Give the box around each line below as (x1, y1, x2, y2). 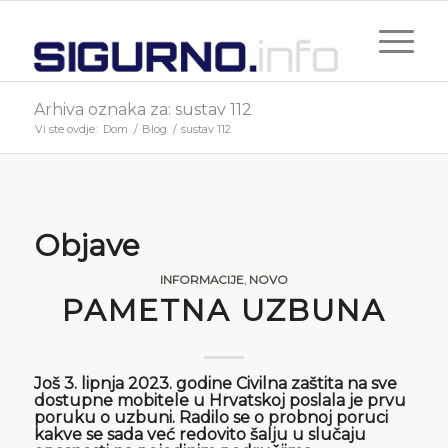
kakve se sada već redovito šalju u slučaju (33, 425, 366, 444)
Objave (33, 227, 140, 264)
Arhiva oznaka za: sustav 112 (33, 100, 252, 119)
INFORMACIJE (159, 273, 244, 287)
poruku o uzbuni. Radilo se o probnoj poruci (33, 408, 388, 427)
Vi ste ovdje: (34, 122, 97, 136)
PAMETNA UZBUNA (61, 292, 386, 329)
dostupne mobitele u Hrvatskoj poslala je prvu (33, 391, 406, 410)
